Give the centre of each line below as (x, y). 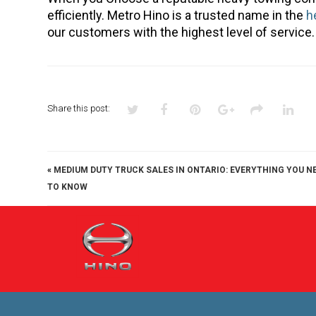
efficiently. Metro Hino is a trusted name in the (177, 15)
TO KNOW (68, 187)
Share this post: (79, 108)
